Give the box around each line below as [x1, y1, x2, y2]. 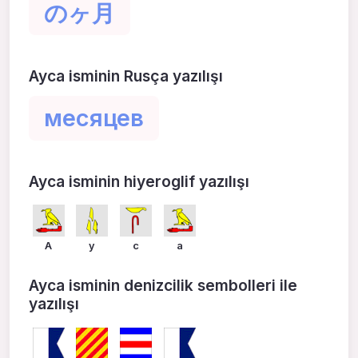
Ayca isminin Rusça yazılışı [29, 66, 223, 86]
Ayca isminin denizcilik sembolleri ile [29, 275, 297, 295]
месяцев [44, 104, 145, 133]
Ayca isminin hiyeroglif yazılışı [29, 171, 249, 191]
